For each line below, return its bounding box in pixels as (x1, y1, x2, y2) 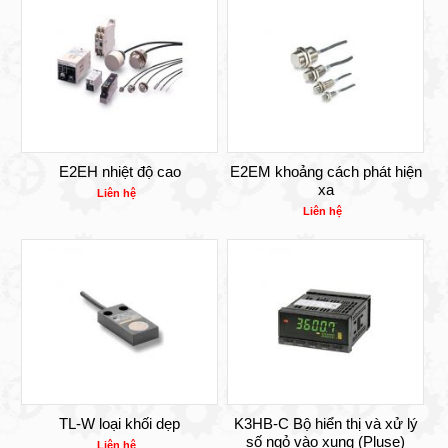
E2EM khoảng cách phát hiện (229, 162, 422, 180)
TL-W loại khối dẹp (59, 415, 180, 433)
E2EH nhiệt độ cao (58, 162, 181, 180)
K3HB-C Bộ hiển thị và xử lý (233, 415, 418, 433)
